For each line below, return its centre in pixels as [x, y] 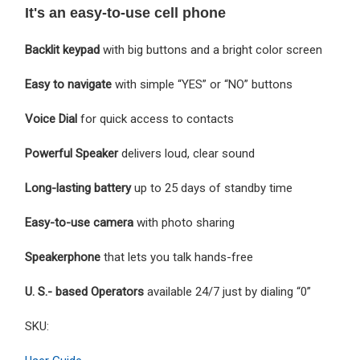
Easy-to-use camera [81, 222]
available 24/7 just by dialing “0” [229, 291]
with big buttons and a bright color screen [213, 49]
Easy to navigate [70, 84]
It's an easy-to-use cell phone [125, 12]
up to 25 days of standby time [213, 188]
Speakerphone [64, 257]
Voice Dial [53, 119]
